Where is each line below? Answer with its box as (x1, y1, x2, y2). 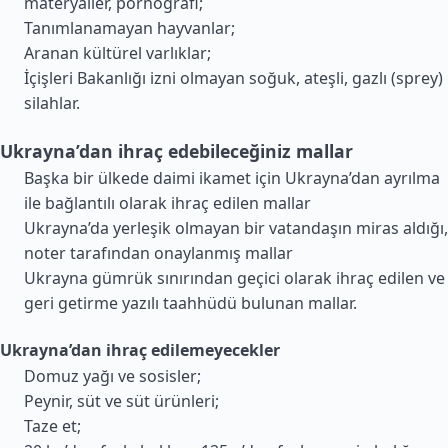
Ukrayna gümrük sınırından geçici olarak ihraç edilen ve (24, 267, 445, 289)
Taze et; (24, 415, 81, 437)
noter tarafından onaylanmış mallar (24, 242, 293, 264)
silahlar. (24, 92, 80, 114)
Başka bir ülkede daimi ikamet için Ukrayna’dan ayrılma (24, 167, 440, 189)
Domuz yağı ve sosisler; (24, 365, 201, 387)
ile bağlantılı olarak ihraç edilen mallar (24, 192, 311, 214)
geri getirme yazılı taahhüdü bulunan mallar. (24, 292, 357, 314)
